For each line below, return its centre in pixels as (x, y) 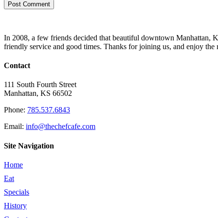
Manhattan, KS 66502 (38, 93)
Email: (15, 127)
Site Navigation (29, 145)
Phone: (16, 110)
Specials (17, 192)
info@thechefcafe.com (61, 127)
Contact (17, 66)
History (15, 205)
